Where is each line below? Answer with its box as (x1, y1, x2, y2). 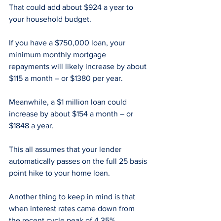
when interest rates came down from (9, 204, 137, 213)
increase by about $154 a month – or (9, 110, 135, 118)
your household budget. (9, 15, 91, 24)
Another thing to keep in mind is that (9, 192, 137, 201)
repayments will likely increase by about (9, 62, 148, 71)
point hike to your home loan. (9, 169, 110, 178)
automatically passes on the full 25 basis (9, 157, 149, 166)
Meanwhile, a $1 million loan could (9, 98, 129, 107)
